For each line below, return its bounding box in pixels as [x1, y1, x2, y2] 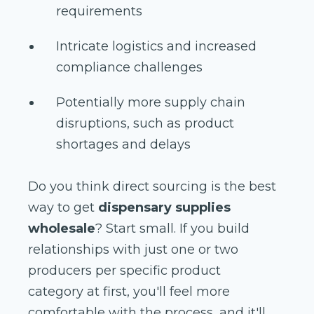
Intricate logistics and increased [56, 38, 257, 54]
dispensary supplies [98, 199, 231, 215]
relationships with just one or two [28, 241, 238, 257]
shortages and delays [56, 136, 191, 152]
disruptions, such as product [56, 115, 234, 131]
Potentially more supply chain [56, 94, 245, 110]
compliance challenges [56, 59, 203, 75]
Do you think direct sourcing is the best [28, 178, 276, 194]
